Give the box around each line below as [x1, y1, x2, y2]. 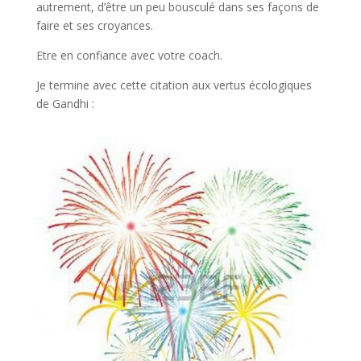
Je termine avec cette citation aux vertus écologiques [35, 77, 312, 93]
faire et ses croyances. [35, 18, 153, 34]
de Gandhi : [35, 96, 94, 112]
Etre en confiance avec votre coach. [35, 48, 222, 64]
